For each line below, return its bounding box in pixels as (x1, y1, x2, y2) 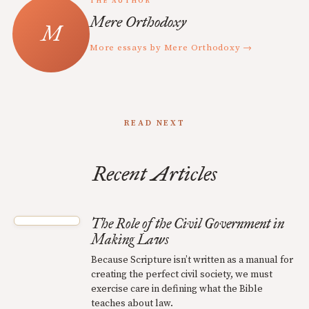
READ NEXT (123, 118, 186, 129)
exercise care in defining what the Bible (91, 283, 263, 296)
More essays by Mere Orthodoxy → (90, 42, 253, 54)
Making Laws (91, 231, 169, 248)
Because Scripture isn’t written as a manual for (91, 254, 293, 267)
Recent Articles (92, 161, 217, 187)
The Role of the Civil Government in (91, 215, 284, 232)
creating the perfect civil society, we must (91, 268, 272, 281)
